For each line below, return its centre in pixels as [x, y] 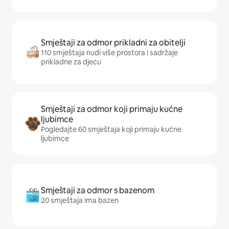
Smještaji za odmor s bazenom [98, 190]
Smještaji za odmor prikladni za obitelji [113, 43]
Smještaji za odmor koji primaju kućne [112, 109]
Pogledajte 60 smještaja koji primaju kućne [111, 129]
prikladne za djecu [71, 62]
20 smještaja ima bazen [80, 200]
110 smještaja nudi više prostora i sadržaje [109, 53]
